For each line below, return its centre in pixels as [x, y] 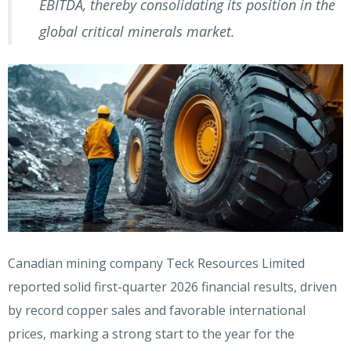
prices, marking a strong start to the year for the [151, 333]
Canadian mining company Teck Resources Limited [156, 263]
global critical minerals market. [137, 31]
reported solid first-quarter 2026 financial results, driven [172, 286]
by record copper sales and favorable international [157, 310]
